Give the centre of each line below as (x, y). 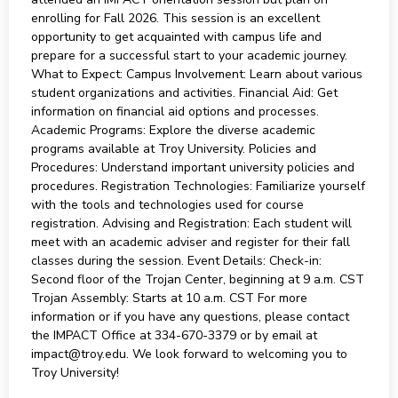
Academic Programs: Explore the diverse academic (173, 130)
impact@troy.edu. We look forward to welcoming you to (189, 354)
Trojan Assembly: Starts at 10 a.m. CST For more (169, 298)
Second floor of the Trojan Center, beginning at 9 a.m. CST (197, 279)
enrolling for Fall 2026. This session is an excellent (175, 18)
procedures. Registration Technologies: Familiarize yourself (198, 186)
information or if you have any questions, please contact (190, 317)
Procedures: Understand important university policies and (192, 167)
